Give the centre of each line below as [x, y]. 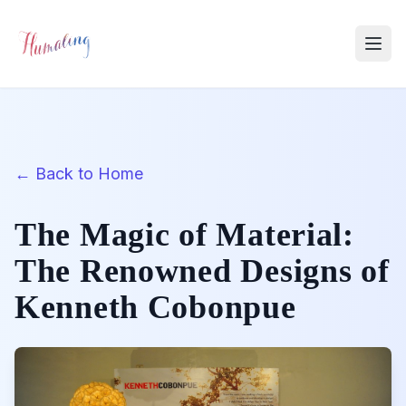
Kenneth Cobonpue [155, 307]
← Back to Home [79, 174]
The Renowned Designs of [202, 271]
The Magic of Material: [184, 235]
